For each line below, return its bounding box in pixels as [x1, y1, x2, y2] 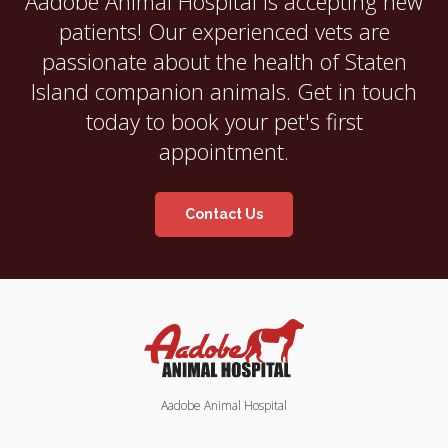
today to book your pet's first [85, 105, 363, 136]
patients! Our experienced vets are [58, 15, 390, 46]
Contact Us [185, 206, 263, 223]
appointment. [159, 135, 289, 166]
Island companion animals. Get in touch [31, 75, 417, 106]
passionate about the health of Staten [41, 45, 407, 76]
